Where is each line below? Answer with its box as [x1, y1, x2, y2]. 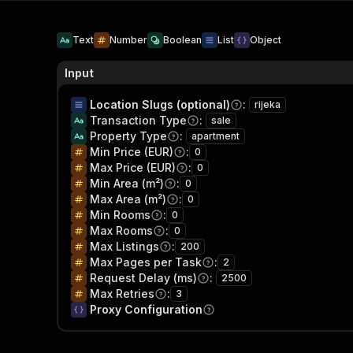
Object [250, 34, 281, 46]
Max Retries [90, 287, 154, 300]
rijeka [255, 98, 281, 110]
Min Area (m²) [90, 176, 164, 190]
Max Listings [90, 240, 159, 253]
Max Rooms [90, 224, 153, 237]
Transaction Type [90, 113, 187, 127]
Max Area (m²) [90, 192, 166, 206]
